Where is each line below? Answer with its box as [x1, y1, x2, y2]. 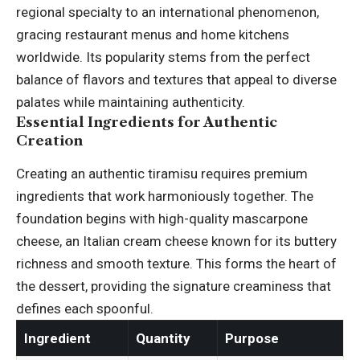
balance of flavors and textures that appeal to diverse [16, 72, 337, 88]
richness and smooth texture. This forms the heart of [16, 256, 337, 272]
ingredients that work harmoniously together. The [16, 188, 313, 205]
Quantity [135, 330, 190, 347]
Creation [16, 133, 83, 149]
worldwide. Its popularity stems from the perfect [16, 49, 310, 66]
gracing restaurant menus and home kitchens [16, 27, 289, 43]
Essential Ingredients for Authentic [16, 114, 277, 131]
